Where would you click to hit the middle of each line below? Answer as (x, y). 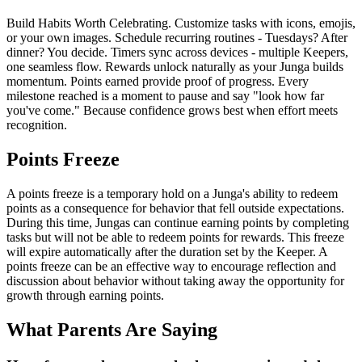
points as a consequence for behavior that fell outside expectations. (175, 208)
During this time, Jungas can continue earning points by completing (178, 223)
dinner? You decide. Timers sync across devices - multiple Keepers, (177, 53)
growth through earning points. (85, 296)
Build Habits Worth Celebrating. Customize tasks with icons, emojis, (181, 23)
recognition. (37, 125)
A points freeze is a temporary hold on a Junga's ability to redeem (172, 194)
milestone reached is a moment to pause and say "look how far (165, 96)
